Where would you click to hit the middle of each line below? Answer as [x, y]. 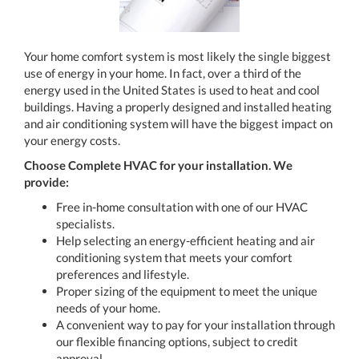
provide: [46, 182]
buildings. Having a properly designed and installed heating [178, 106]
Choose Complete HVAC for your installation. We [158, 165]
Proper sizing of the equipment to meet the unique [187, 290]
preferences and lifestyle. [123, 274]
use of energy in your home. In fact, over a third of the [163, 73]
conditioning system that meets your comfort [174, 257]
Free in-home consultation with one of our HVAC [182, 206]
